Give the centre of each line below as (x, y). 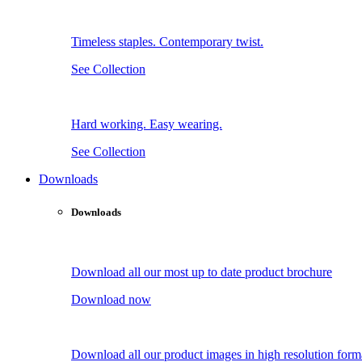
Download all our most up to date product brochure (202, 271)
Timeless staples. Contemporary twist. (167, 42)
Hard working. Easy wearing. (147, 124)
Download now (111, 299)
